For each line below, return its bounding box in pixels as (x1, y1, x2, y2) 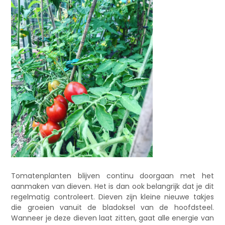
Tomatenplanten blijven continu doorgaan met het (11, 170, 214, 181)
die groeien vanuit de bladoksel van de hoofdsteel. (11, 202, 214, 212)
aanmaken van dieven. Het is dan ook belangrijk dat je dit (11, 181, 214, 191)
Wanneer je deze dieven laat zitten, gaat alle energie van (11, 212, 214, 223)
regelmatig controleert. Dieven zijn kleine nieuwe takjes (11, 191, 214, 202)
